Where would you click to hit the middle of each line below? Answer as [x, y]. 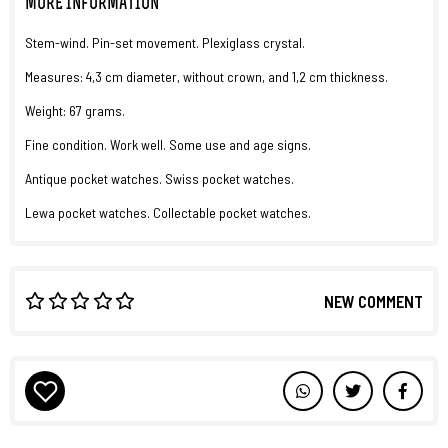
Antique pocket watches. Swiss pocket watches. [161, 178]
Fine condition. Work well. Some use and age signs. [168, 144]
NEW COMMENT [373, 301]
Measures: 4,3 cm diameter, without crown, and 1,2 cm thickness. [206, 76]
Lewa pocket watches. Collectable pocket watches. [168, 212]
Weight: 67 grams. [75, 110]
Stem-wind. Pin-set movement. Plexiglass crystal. [165, 42]
